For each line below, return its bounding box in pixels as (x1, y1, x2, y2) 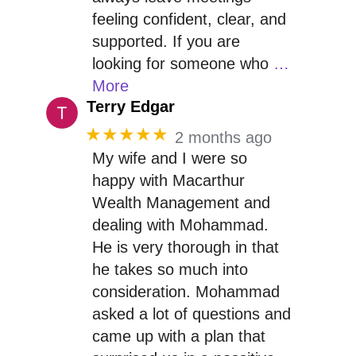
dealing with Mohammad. (91, 215, 269, 234)
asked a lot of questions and (91, 304, 291, 323)
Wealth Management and (91, 193, 270, 211)
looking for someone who (91, 54, 269, 72)
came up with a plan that (91, 327, 265, 345)
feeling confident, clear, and (91, 10, 286, 28)
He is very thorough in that (91, 238, 279, 256)
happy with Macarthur (91, 171, 245, 189)
